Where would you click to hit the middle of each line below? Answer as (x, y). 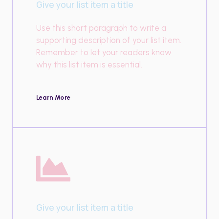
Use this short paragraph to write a (101, 28)
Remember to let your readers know (104, 52)
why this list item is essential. (89, 64)
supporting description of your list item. (109, 40)
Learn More (53, 97)
